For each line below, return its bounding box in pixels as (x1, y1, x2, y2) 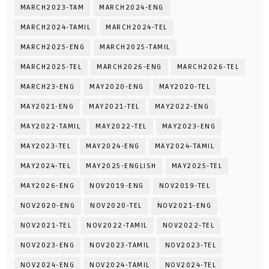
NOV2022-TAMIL (86, 221, 148, 231)
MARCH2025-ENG (20, 43, 85, 52)
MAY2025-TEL (171, 162, 223, 171)
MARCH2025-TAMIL (100, 43, 171, 52)
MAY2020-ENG (89, 82, 144, 92)
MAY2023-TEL (20, 142, 71, 151)
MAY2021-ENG (20, 102, 74, 112)
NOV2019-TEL (159, 181, 211, 191)
